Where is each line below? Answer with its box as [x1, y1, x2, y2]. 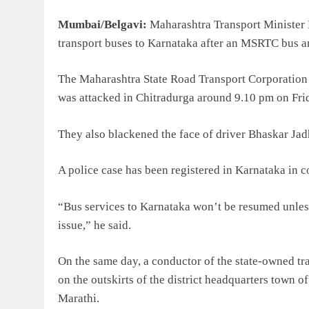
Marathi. [58, 292, 99, 306]
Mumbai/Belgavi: [58, 17, 147, 31]
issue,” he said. [58, 218, 131, 232]
